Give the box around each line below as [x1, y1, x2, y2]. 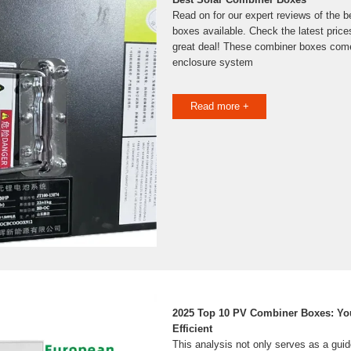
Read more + [190, 100, 249, 112]
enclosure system [172, 56, 253, 68]
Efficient [172, 323, 212, 335]
